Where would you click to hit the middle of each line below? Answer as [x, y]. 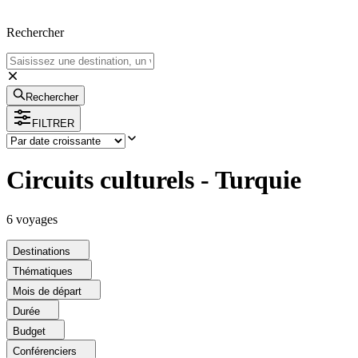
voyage [33, 219]
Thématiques [43, 271]
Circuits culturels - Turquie [154, 180]
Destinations [42, 251]
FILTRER [53, 123]
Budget [29, 331]
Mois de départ [47, 291]
